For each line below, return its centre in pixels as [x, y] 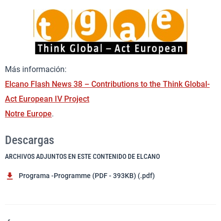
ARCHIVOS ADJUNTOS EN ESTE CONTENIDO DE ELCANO [82, 156]
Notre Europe [28, 114]
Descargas [30, 140]
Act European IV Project [47, 99]
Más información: [36, 69]
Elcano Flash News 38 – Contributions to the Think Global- [107, 84]
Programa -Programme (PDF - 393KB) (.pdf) [87, 176]
